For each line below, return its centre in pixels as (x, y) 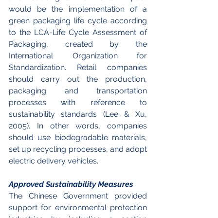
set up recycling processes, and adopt (78, 149)
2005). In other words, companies (78, 126)
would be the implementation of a (78, 9)
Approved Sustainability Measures (71, 184)
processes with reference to (78, 103)
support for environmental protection (78, 208)
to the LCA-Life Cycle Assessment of (78, 33)
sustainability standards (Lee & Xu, (78, 114)
